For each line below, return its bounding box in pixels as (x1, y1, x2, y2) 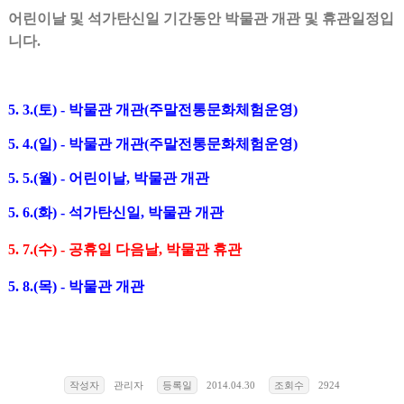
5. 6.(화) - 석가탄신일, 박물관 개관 (7, 204, 224, 220)
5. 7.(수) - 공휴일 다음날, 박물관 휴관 (7, 241, 242, 257)
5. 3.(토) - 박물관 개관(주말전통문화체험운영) (7, 101, 298, 117)
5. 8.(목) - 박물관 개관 (7, 278, 144, 294)
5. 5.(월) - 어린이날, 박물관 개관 (7, 170, 209, 186)
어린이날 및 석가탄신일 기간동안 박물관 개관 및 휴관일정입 (7, 10, 394, 26)
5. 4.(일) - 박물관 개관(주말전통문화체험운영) (7, 135, 298, 151)
